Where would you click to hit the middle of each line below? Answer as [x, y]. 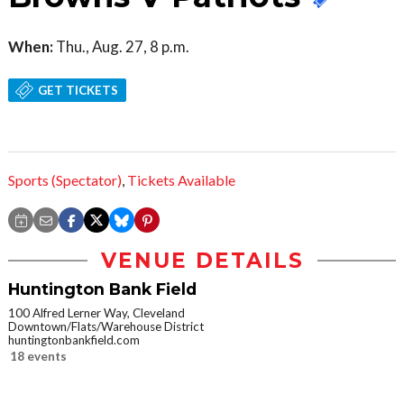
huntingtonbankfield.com [74, 340]
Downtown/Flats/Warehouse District [106, 327]
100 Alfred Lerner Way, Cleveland [96, 313]
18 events [38, 357]
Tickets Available [181, 180]
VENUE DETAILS [202, 261]
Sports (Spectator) [65, 180]
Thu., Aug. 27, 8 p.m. [121, 46]
